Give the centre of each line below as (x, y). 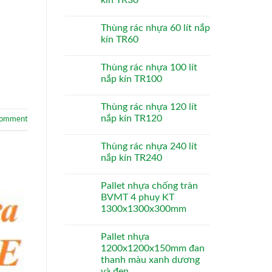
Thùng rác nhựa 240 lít (149, 146)
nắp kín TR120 (131, 118)
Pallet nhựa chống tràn (149, 185)
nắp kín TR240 (131, 158)
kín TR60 (120, 39)
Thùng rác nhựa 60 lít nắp (155, 28)
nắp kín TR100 (131, 79)
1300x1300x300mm (144, 209)
